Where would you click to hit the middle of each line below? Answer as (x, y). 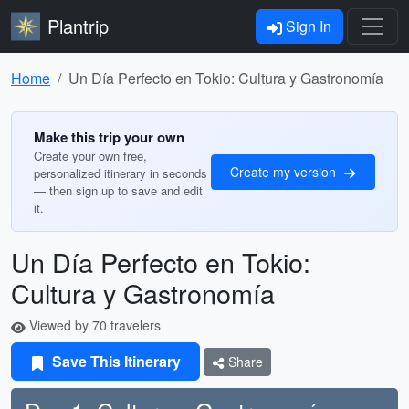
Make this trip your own (109, 137)
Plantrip (78, 26)
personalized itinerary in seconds (121, 173)
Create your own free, (90, 156)
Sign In (307, 26)
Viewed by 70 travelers (93, 325)
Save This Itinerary (115, 361)
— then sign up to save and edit (118, 190)
